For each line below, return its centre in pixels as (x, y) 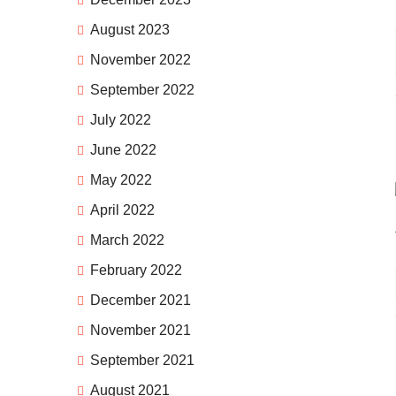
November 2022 (141, 60)
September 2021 (142, 361)
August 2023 (130, 30)
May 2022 (121, 180)
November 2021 (141, 331)
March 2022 (127, 240)
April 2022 (122, 210)
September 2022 (142, 90)
